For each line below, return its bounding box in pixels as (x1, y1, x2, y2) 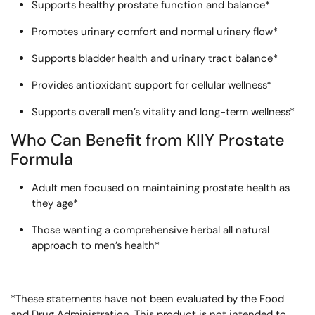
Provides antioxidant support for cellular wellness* (31, 78, 271, 92)
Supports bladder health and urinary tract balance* (31, 51, 278, 65)
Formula (11, 148, 73, 169)
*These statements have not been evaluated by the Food (11, 292, 284, 306)
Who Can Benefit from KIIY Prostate (11, 129, 285, 150)
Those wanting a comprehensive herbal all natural (31, 223, 269, 237)
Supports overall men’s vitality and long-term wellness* (31, 105, 295, 119)
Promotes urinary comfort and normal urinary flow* (31, 25, 278, 39)
